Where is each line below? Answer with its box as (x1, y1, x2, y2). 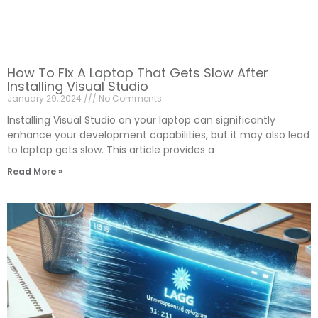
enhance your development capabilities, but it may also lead (7, 128, 309, 143)
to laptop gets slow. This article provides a (7, 143, 214, 158)
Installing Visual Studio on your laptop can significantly (7, 113, 275, 128)
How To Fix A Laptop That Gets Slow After (7, 64, 268, 82)
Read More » (7, 165, 62, 178)
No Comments (97, 92, 162, 105)
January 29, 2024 (7, 92, 84, 105)
